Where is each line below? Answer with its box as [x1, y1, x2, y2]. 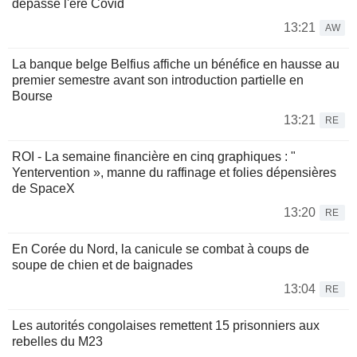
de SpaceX [12, 182, 75, 196]
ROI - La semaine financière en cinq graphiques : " [12, 150, 296, 164]
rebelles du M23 [12, 335, 103, 349]
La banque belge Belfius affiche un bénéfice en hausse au [12, 57, 339, 72]
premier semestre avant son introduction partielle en [12, 73, 304, 88]
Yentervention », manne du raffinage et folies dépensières [12, 166, 336, 180]
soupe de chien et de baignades [12, 258, 193, 273]
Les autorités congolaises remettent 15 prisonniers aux [12, 319, 320, 333]
